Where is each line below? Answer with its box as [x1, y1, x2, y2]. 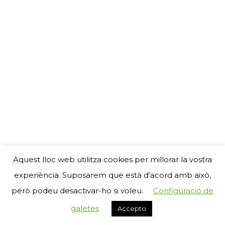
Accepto [117, 204, 146, 212]
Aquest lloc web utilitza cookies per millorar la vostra [13, 154, 212, 164]
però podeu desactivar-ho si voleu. [12, 186, 143, 195]
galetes [70, 203, 99, 213]
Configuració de [153, 186, 213, 195]
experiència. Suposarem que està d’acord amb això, [14, 170, 211, 180]
